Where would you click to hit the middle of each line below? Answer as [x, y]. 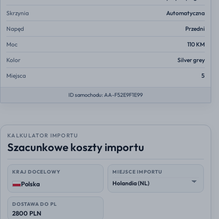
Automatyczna [186, 13]
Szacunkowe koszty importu [76, 147]
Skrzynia [18, 13]
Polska [31, 184]
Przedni [195, 29]
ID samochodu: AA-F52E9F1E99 [106, 95]
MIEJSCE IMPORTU [137, 172]
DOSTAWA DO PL [35, 204]
